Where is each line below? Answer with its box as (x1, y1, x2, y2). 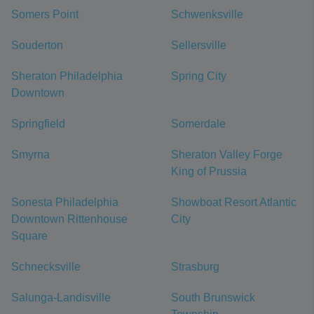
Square (11, 230, 48, 243)
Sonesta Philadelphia (11, 196, 118, 209)
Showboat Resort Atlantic (171, 196, 296, 209)
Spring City (171, 70, 226, 83)
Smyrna (11, 149, 50, 161)
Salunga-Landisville (11, 292, 111, 304)
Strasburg (171, 261, 219, 273)
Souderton (11, 39, 63, 52)
